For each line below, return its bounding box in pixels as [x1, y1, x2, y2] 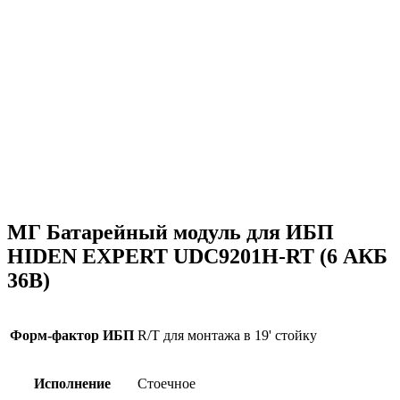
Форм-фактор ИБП [10, 327, 134, 343]
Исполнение [33, 375, 111, 391]
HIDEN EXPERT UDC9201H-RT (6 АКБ [7, 244, 387, 268]
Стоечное [137, 375, 196, 391]
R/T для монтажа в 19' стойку [137, 327, 317, 343]
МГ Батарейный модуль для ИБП [7, 220, 334, 244]
